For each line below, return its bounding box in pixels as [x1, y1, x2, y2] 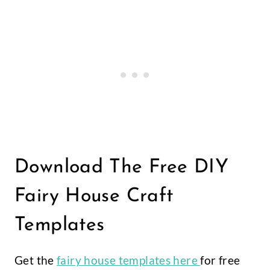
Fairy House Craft [14, 187, 174, 207]
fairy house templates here [57, 253, 201, 268]
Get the [14, 253, 57, 268]
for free [200, 253, 240, 268]
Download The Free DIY [14, 158, 228, 178]
